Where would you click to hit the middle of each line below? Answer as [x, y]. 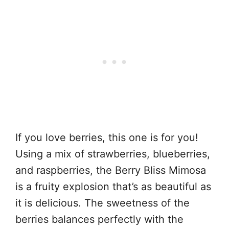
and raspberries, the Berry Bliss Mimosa [111, 170]
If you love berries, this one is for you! [107, 137]
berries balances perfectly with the [99, 219]
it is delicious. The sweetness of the [102, 203]
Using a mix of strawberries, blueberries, [113, 154]
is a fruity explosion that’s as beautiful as [113, 186]
